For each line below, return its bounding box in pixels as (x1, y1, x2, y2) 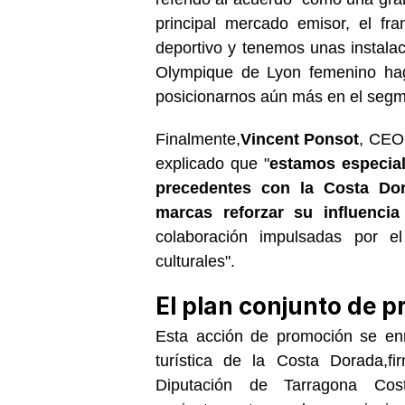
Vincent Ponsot (240, 129, 360, 148)
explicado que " (155, 154, 269, 173)
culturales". (155, 251, 235, 270)
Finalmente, (155, 129, 240, 148)
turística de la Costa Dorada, (155, 351, 388, 370)
